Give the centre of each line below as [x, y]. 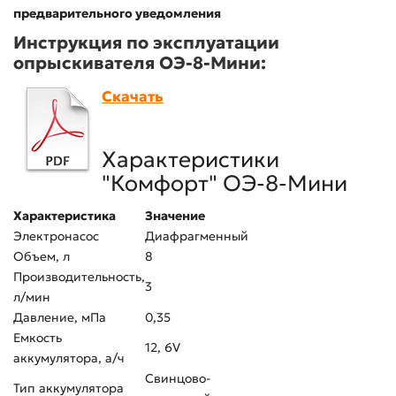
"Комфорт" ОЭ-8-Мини [225, 183]
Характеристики [190, 160]
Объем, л [42, 256]
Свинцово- [178, 378]
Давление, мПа [60, 317]
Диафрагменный [197, 236]
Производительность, [79, 277]
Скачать [133, 97]
